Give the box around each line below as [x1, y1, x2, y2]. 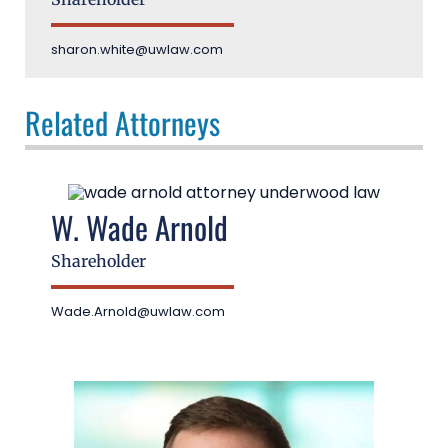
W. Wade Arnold [51, 204, 228, 251]
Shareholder [51, 251, 146, 272]
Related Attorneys [25, 100, 220, 146]
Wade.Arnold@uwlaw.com [51, 302, 225, 322]
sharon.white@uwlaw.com [51, 40, 223, 60]
